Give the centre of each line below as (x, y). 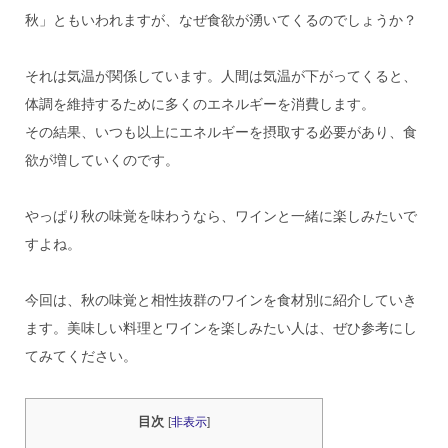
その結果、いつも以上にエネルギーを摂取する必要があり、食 (220, 131)
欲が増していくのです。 (101, 159)
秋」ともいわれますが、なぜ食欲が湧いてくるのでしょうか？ (220, 19)
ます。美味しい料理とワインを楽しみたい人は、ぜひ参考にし (220, 327)
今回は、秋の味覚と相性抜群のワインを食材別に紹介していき (220, 299)
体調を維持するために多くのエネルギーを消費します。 (199, 103)
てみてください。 (80, 355)
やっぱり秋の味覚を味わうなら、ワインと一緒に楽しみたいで (220, 215)
